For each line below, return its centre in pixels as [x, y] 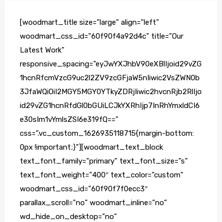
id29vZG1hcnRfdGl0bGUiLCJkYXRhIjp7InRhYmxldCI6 [110, 106]
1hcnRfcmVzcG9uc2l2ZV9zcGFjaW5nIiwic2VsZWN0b [110, 78]
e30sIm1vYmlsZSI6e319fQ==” [69, 120]
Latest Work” [42, 50]
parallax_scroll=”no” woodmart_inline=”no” [93, 203]
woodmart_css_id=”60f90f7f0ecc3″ [84, 189]
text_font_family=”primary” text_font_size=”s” [104, 161]
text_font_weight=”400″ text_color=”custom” [102, 175]
